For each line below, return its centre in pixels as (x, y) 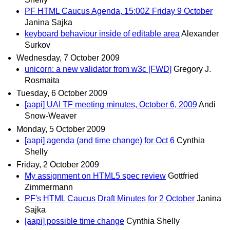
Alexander (200, 34)
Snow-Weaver (51, 116)
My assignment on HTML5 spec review (95, 176)
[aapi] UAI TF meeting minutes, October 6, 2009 (111, 105)
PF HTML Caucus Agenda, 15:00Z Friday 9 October (119, 11)
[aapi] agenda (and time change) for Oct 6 (100, 140)
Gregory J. (192, 69)
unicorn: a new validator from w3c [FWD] (98, 69)
